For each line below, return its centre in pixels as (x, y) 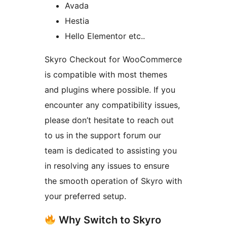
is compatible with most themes (106, 74)
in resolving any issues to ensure (107, 166)
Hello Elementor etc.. (105, 36)
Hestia (77, 21)
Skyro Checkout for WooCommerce (113, 59)
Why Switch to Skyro (108, 220)
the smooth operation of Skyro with (113, 181)
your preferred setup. (85, 196)
